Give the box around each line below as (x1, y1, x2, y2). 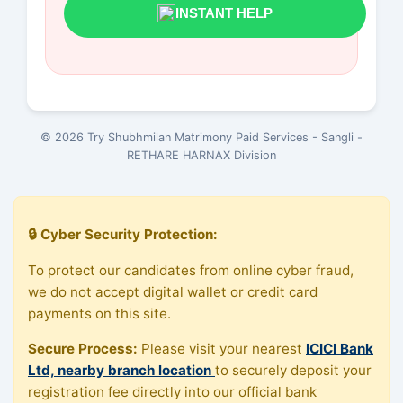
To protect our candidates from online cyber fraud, (28, 261, 354, 279)
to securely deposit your (215, 361, 372, 379)
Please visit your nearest (138, 339, 306, 357)
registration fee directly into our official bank (28, 382, 317, 400)
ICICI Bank (306, 339, 373, 357)
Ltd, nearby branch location (28, 361, 215, 379)
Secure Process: (28, 339, 138, 357)
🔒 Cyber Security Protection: (28, 226, 218, 244)
